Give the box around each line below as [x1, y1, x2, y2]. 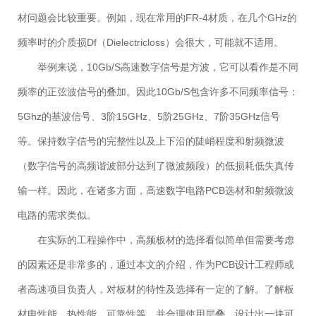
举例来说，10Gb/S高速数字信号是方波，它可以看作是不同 [37, 61, 298, 73]
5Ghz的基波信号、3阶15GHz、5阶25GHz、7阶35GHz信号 [18, 111, 280, 123]
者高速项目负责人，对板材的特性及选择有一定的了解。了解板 [18, 284, 294, 296]
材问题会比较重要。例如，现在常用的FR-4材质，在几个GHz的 [18, 12, 297, 24]
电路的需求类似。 [18, 209, 97, 221]
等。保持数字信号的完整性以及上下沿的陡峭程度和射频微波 [18, 135, 284, 147]
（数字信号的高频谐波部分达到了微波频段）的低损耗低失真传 [18, 160, 294, 172]
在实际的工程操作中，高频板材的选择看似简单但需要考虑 [37, 234, 294, 246]
